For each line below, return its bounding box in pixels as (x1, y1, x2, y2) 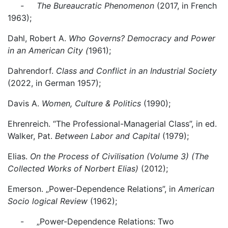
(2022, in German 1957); (8, 78, 101, 88)
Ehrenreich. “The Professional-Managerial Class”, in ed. (8, 119, 217, 129)
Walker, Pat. (8, 131, 55, 141)
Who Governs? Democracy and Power (69, 33, 215, 43)
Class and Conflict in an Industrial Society (56, 66, 217, 76)
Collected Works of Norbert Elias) (8, 163, 138, 174)
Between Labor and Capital (55, 131, 162, 141)
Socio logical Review (8, 196, 90, 206)
